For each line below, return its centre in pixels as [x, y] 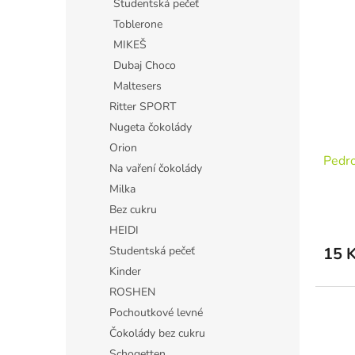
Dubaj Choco [145, 65]
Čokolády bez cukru [157, 333]
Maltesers [137, 86]
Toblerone [138, 24]
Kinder [125, 271]
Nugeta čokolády [151, 127]
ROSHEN [132, 292]
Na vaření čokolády [156, 168]
